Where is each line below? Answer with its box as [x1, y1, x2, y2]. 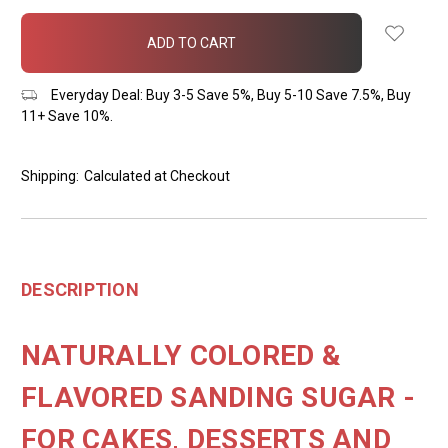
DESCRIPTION [21, 278, 139, 300]
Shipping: [21, 167, 79, 184]
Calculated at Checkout [83, 167, 230, 184]
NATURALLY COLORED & [21, 338, 341, 372]
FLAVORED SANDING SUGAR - [21, 380, 415, 414]
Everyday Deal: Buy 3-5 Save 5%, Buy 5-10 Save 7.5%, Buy [47, 86, 411, 103]
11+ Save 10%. [21, 107, 113, 124]
